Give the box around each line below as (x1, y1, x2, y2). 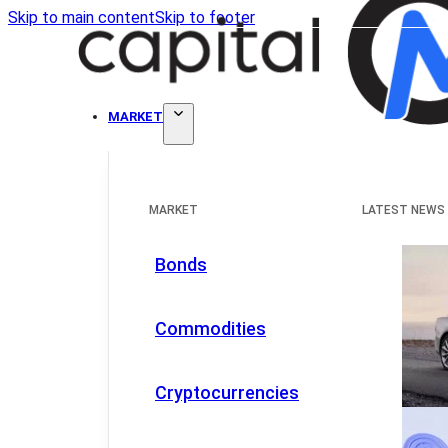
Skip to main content (8, 8, 155, 27)
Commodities (155, 317, 266, 339)
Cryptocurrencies (155, 381, 299, 403)
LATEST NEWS (362, 203, 446, 217)
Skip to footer (155, 8, 255, 27)
